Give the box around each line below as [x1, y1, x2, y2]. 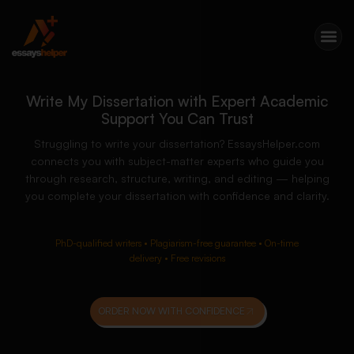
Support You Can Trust [100, 109, 254, 128]
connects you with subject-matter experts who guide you [30, 154, 324, 168]
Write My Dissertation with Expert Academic [26, 92, 328, 111]
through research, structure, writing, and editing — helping [24, 171, 330, 185]
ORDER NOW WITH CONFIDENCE [97, 305, 245, 317]
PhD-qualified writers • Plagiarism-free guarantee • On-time [55, 237, 299, 249]
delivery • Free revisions [129, 252, 225, 264]
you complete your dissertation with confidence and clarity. [24, 189, 330, 202]
